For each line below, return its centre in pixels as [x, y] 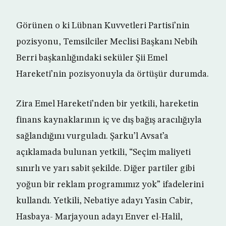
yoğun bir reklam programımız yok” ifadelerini [110, 185]
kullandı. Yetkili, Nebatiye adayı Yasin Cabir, [104, 201]
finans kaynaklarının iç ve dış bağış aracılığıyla [109, 120]
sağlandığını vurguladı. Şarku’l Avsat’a [92, 136]
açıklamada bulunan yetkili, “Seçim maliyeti [103, 153]
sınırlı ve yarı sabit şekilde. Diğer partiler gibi [105, 169]
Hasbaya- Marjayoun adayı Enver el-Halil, [99, 217]
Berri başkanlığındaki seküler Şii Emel [92, 58]
